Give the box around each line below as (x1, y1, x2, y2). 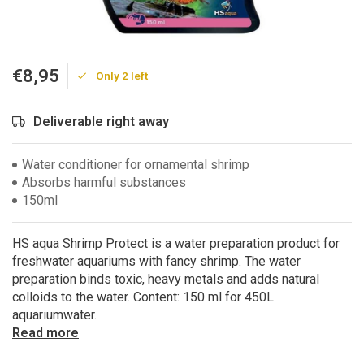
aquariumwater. (12, 307, 97, 323)
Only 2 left (96, 69, 148, 82)
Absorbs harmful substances (22, 175, 186, 190)
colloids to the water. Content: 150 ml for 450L (12, 289, 274, 305)
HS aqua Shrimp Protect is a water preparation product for (12, 236, 340, 251)
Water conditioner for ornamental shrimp (22, 157, 249, 172)
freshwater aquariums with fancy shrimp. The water (12, 253, 301, 269)
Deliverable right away (33, 114, 169, 129)
